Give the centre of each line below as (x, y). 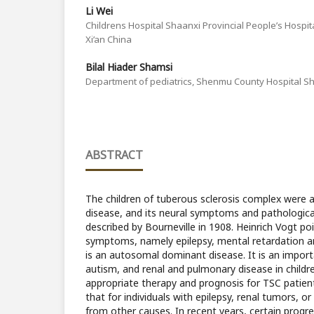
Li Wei (99, 11)
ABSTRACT (114, 155)
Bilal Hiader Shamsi (129, 67)
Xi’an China (109, 39)
